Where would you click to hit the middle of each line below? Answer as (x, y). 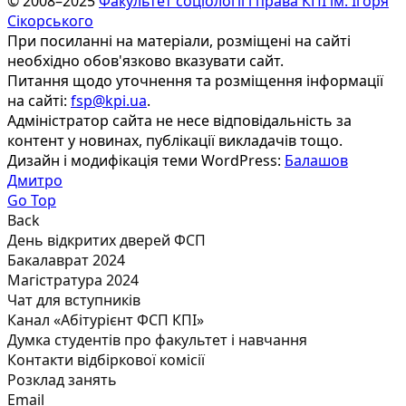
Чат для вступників (74, 300)
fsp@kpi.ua (109, 101)
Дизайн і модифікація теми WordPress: (146, 161)
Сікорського (50, 21)
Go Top (32, 201)
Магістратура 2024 (73, 280)
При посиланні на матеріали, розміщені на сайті (179, 41)
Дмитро (35, 181)
